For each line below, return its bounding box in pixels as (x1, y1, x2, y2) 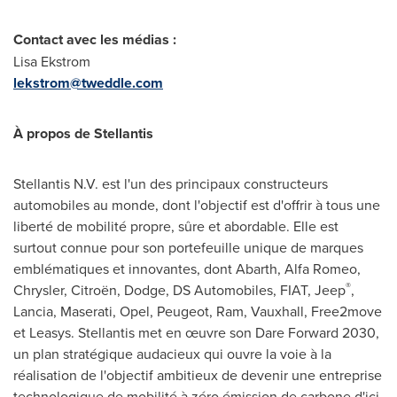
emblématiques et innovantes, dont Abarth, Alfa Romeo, (13, 258, 361, 278)
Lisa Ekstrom (13, 51, 90, 71)
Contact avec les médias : (13, 28, 176, 50)
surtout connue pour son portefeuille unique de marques (13, 237, 363, 257)
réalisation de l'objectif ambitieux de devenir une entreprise (13, 364, 382, 385)
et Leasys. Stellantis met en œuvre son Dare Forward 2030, (13, 322, 379, 342)
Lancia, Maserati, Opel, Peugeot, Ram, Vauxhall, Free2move (13, 300, 382, 321)
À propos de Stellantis (13, 122, 153, 144)
